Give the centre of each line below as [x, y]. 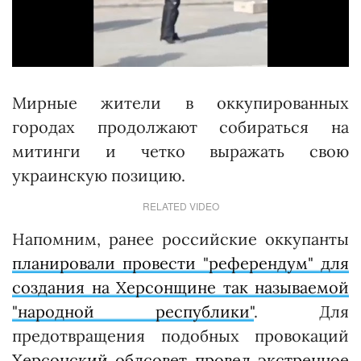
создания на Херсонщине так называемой [180, 287]
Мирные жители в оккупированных [180, 102]
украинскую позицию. [99, 175]
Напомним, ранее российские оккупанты [180, 239]
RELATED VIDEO [180, 205]
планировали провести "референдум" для [180, 263]
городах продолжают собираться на [180, 127]
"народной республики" [133, 311]
